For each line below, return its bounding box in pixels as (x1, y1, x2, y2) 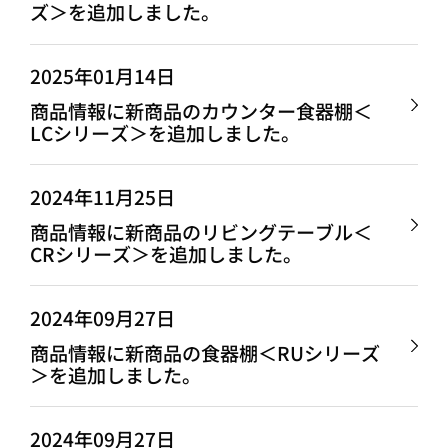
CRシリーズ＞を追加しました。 (29, 240, 302, 269)
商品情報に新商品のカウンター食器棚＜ (29, 97, 372, 126)
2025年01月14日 (29, 62, 175, 91)
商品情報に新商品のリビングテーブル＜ (29, 218, 372, 247)
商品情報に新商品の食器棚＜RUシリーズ (29, 338, 380, 367)
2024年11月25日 (29, 183, 175, 212)
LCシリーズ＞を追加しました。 (29, 119, 300, 148)
